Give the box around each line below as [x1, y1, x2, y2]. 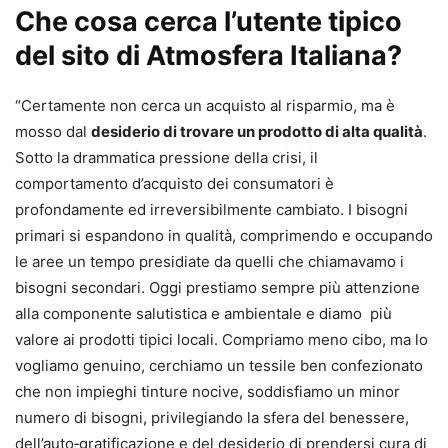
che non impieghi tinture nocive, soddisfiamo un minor [15, 381, 400, 401]
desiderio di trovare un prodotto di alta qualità [91, 121, 423, 141]
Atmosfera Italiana [146, 38, 387, 72]
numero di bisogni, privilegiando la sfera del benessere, [15, 407, 409, 427]
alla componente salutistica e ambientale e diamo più [15, 303, 392, 323]
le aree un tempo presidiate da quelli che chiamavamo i [15, 251, 404, 271]
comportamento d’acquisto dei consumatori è [15, 173, 334, 193]
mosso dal [15, 121, 91, 141]
